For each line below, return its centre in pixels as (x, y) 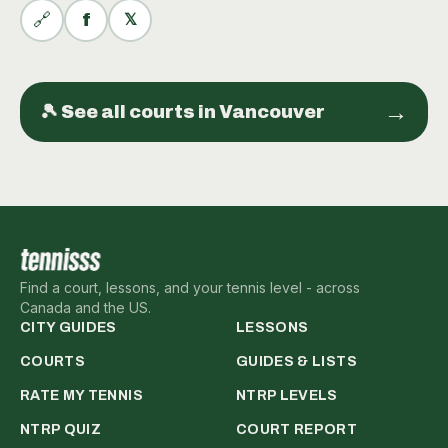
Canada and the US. (85, 307)
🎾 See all (84, 111)
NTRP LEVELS (287, 395)
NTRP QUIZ (61, 429)
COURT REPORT (297, 429)
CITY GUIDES (68, 327)
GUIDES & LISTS (296, 361)
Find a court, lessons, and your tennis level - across (190, 287)
